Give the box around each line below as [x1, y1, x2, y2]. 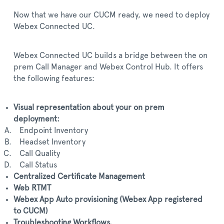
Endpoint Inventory [13, 126, 88, 134]
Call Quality [13, 149, 60, 157]
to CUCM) [13, 207, 48, 215]
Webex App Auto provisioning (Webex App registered [13, 195, 202, 203]
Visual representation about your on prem [13, 103, 164, 111]
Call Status [13, 161, 57, 169]
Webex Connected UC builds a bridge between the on [13, 51, 207, 59]
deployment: [13, 115, 59, 123]
